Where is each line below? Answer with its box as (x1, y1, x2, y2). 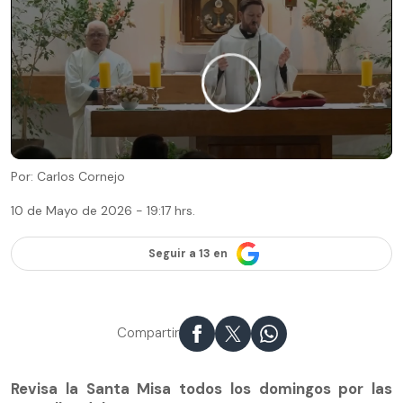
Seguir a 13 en (148, 246, 228, 262)
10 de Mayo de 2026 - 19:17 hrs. (11, 202, 195, 219)
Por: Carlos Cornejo (11, 168, 125, 185)
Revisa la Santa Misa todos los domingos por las (11, 378, 392, 399)
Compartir (116, 324, 179, 343)
